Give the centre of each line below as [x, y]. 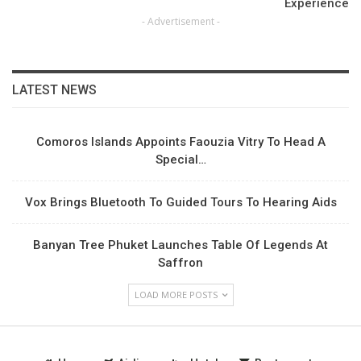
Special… [180, 160]
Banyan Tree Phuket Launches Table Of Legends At [180, 245]
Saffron [180, 263]
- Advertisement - [180, 22]
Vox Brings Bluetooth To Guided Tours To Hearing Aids [180, 203]
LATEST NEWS [54, 90]
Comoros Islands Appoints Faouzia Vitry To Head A [180, 142]
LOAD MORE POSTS [177, 295]
